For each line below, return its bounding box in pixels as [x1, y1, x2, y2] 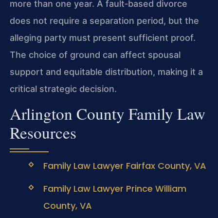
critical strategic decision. [10, 83, 117, 94]
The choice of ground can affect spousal [10, 49, 181, 60]
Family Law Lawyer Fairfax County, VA [43, 160, 206, 172]
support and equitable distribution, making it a [10, 66, 203, 77]
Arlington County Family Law [10, 103, 205, 125]
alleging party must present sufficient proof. [10, 32, 196, 43]
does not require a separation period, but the [10, 15, 199, 26]
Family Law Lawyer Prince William [43, 182, 186, 195]
